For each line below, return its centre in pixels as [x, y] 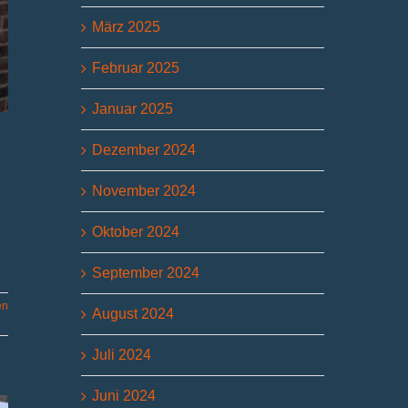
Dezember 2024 [144, 149]
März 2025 [127, 26]
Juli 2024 [122, 354]
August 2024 [133, 313]
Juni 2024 [124, 395]
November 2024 [144, 190]
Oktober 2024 [136, 231]
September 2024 [146, 272]
